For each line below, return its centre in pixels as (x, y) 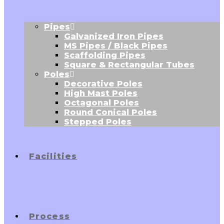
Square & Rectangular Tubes (129, 65)
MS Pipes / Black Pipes (116, 46)
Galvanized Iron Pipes (114, 36)
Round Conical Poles (110, 112)
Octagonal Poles (101, 103)
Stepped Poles (98, 122)
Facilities (53, 156)
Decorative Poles (103, 84)
